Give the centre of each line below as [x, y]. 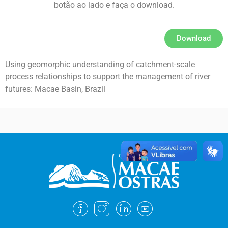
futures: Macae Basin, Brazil [55, 89]
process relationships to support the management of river [108, 77]
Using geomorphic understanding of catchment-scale [100, 65]
